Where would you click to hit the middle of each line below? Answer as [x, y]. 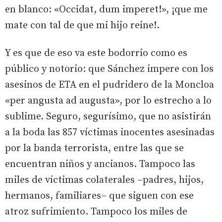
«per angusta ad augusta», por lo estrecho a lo [108, 101]
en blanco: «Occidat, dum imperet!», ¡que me [106, 9]
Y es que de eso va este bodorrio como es [96, 53]
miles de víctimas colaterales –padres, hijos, [104, 180]
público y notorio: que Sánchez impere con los [109, 69]
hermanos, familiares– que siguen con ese [99, 196]
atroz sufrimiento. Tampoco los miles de [96, 212]
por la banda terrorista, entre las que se [94, 148]
